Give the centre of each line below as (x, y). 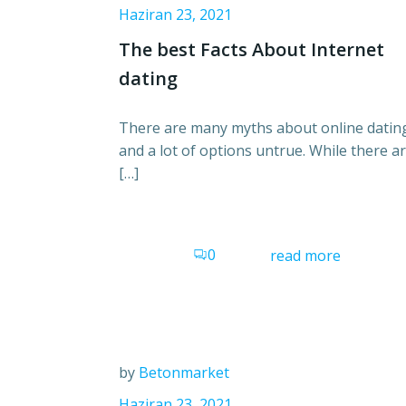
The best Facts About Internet (251, 49)
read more (305, 255)
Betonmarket (184, 373)
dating (148, 78)
